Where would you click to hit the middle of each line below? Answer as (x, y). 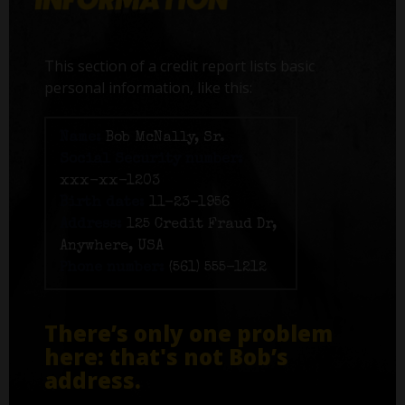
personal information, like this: (149, 88)
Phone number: (113, 269)
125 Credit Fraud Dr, (200, 226)
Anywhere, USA (112, 247)
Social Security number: (152, 160)
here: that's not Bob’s (167, 357)
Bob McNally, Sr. (164, 139)
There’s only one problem (189, 334)
